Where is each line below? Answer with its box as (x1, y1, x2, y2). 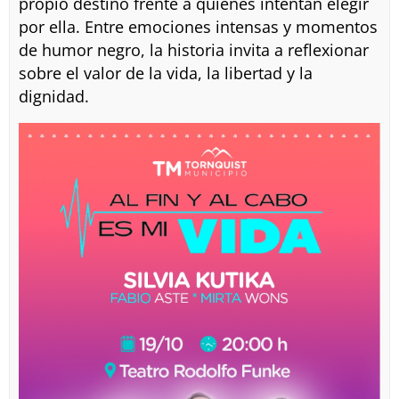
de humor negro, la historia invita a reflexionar (18, 38, 369, 61)
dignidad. (18, 85, 89, 107)
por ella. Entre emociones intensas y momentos (18, 15, 378, 37)
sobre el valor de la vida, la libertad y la (18, 61, 313, 84)
